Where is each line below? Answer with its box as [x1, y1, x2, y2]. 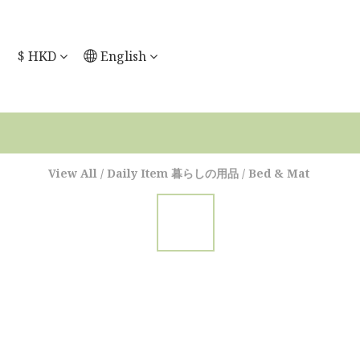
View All [48, 166, 97, 181]
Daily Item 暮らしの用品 [107, 166, 239, 181]
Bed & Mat [248, 166, 309, 181]
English [100, 47, 146, 65]
